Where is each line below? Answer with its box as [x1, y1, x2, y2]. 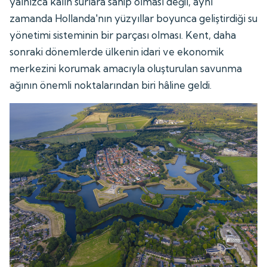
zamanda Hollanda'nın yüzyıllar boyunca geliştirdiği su [10, 12, 257, 25]
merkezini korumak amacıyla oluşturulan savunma [10, 62, 243, 75]
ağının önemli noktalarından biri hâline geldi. [10, 79, 212, 92]
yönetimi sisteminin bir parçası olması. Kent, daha [10, 29, 237, 42]
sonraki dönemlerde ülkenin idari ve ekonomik [10, 45, 225, 58]
